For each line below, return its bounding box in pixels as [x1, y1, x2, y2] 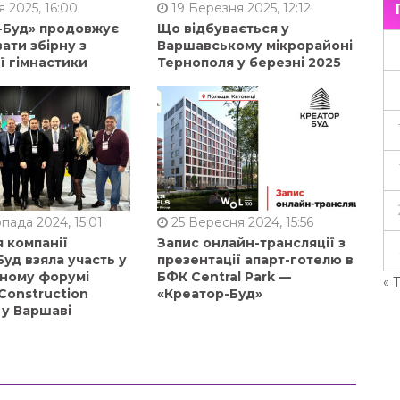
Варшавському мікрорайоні [156, 37, 353, 54]
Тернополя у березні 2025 [156, 54, 341, 71]
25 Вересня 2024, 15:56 [167, 213, 313, 230]
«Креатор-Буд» [156, 285, 262, 302]
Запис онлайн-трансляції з [156, 234, 346, 251]
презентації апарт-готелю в [156, 251, 354, 268]
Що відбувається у [156, 20, 289, 37]
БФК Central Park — [156, 268, 291, 285]
